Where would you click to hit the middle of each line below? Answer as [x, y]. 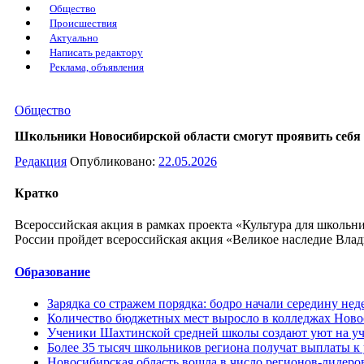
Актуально [74, 39]
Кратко [37, 193]
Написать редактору [96, 53]
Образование [52, 271]
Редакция [41, 161]
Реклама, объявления [97, 68]
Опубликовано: [114, 161]
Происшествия [83, 24]
